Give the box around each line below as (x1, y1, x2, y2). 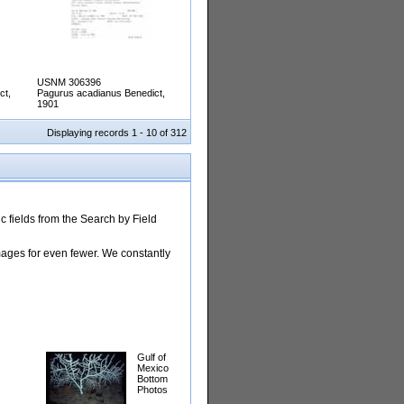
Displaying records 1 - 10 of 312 (47, 127, 187, 139)
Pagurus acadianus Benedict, (37, 87, 165, 99)
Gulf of (137, 352, 166, 363)
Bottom (137, 373, 168, 385)
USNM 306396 (37, 77, 101, 88)
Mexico (137, 363, 169, 374)
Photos (137, 384, 168, 396)
